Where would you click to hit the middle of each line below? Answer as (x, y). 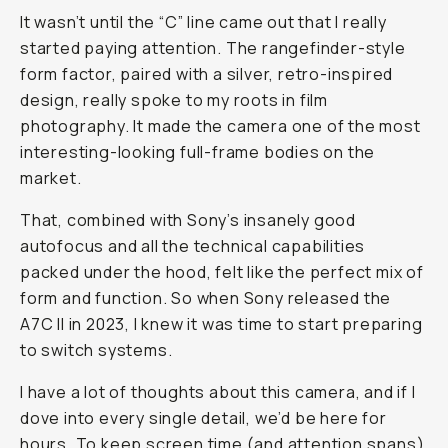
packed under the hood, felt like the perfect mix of (222, 272)
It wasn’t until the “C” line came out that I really (203, 22)
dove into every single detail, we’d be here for (203, 418)
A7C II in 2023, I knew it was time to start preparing (221, 324)
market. (51, 178)
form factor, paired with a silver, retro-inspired (207, 74)
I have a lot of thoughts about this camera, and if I (218, 392)
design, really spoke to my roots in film (174, 100)
